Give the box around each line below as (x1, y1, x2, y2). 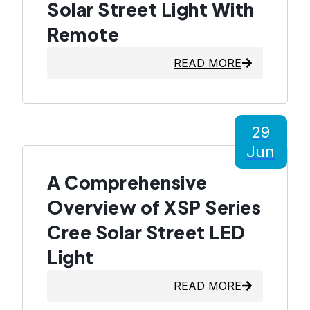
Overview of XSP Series (47, 196, 261, 219)
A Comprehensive (47, 171, 208, 194)
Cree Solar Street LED (47, 221, 246, 244)
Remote (47, 23, 119, 46)
